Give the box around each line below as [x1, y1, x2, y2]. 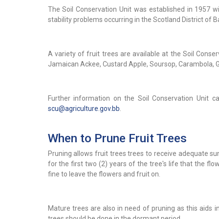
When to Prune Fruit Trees [47, 131, 187, 146]
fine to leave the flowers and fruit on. [47, 170, 160, 178]
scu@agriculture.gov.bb [47, 105, 120, 113]
